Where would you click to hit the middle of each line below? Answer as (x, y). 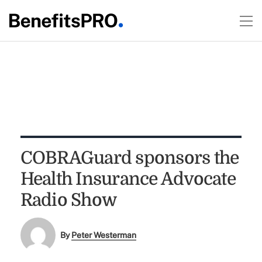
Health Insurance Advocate (128, 179)
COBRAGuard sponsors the (130, 158)
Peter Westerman (104, 235)
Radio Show (68, 200)
